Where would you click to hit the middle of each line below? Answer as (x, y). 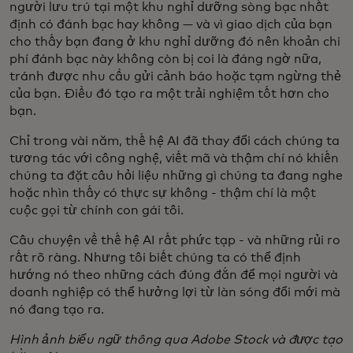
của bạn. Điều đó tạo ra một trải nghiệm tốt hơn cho (169, 94)
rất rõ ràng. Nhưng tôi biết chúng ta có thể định (155, 258)
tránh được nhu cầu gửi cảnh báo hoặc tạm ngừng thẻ (175, 77)
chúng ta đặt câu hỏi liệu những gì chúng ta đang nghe (176, 176)
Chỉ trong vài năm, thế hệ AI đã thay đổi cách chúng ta (175, 141)
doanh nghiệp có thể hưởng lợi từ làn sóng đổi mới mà (175, 293)
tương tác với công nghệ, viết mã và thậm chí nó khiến (174, 159)
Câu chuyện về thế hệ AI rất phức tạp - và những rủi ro (175, 241)
